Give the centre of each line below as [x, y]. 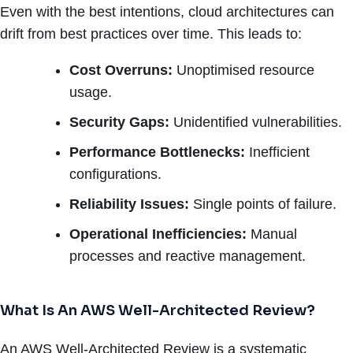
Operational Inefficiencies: [158, 234]
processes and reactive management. [188, 256]
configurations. [115, 174]
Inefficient [277, 152]
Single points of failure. [263, 204]
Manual [272, 234]
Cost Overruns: [121, 70]
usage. [91, 92]
